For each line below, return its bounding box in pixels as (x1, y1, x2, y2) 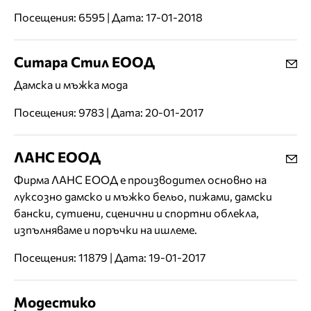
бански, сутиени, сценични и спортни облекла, (14, 206, 259, 220)
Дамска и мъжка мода (14, 78, 128, 92)
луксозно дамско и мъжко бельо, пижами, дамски (14, 190, 272, 203)
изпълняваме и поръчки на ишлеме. (14, 223, 197, 237)
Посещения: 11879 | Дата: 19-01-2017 (14, 251, 205, 264)
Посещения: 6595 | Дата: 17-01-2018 (14, 10, 203, 24)
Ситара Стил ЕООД (14, 53, 155, 71)
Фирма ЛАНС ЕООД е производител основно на (14, 173, 267, 187)
